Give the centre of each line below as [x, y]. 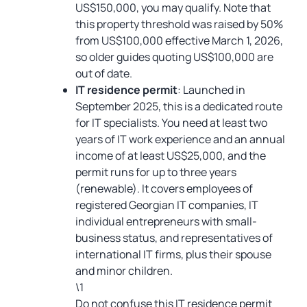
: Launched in [211, 90]
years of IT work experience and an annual [180, 139]
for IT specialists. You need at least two [171, 123]
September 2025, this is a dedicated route [179, 106]
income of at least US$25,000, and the [171, 156]
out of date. [104, 73]
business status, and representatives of [174, 238]
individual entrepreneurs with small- [166, 221]
